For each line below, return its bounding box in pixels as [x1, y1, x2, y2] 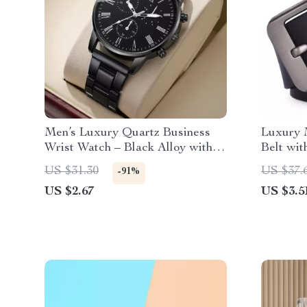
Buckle [261, 157, 298, 169]
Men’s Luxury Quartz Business [45, 127, 210, 139]
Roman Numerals [45, 157, 136, 169]
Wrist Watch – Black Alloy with [45, 142, 212, 154]
